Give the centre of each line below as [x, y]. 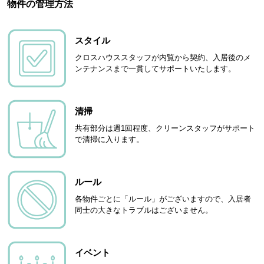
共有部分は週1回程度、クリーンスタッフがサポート [165, 128]
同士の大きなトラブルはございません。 [144, 210]
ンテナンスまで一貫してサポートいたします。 [155, 68]
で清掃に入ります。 [109, 139]
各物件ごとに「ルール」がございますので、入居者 [163, 199]
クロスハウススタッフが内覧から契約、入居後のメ [163, 57]
